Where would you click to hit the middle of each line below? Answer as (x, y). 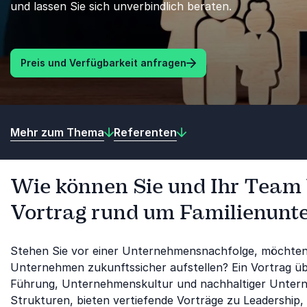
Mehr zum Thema (57, 132)
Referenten (145, 132)
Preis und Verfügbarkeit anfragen (103, 63)
